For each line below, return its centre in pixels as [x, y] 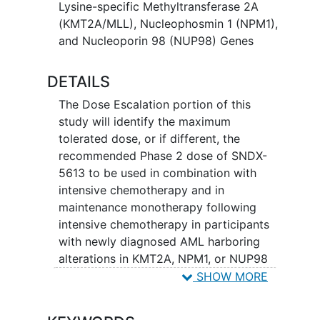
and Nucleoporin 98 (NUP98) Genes [156, 40]
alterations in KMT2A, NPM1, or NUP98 [163, 258]
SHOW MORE [230, 276]
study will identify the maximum [144, 121]
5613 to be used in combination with [157, 172]
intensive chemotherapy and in [141, 190]
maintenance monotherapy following [157, 207]
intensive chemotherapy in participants [164, 224]
